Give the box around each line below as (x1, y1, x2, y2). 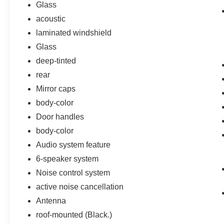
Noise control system (36, 168, 110, 177)
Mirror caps (36, 84, 76, 93)
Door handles (36, 112, 84, 121)
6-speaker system (36, 154, 99, 163)
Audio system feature (36, 140, 111, 149)
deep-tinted (36, 56, 76, 65)
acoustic (36, 14, 66, 23)
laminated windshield (36, 28, 112, 37)
